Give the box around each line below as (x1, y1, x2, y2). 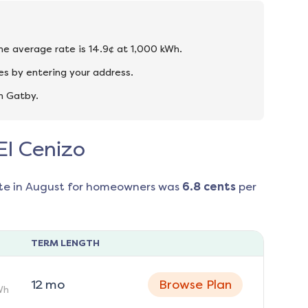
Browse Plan (159, 277, 232, 293)
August (25, 180, 65, 194)
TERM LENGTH (30, 237, 100, 250)
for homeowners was (64, 180, 179, 194)
